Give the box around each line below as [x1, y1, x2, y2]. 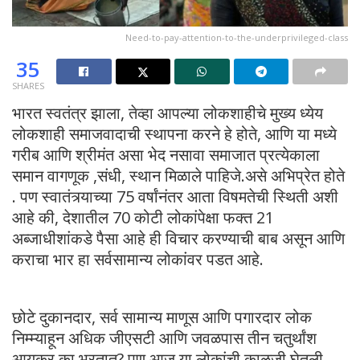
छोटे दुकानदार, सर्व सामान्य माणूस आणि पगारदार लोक [12, 305, 312, 328]
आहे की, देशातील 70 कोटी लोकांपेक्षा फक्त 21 [12, 206, 274, 228]
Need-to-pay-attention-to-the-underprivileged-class [125, 31, 348, 43]
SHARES [12, 79, 44, 92]
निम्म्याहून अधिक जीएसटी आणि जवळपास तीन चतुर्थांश [12, 326, 317, 349]
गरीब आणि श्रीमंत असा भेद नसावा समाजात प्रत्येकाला [12, 143, 320, 166]
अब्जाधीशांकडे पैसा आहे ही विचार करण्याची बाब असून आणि [12, 227, 345, 249]
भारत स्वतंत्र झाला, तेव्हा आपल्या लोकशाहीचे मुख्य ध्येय [12, 101, 323, 124]
